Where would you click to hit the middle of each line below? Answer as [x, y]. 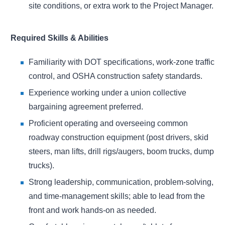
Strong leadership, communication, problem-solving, [121, 182]
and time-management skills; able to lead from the [117, 196]
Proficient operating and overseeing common [108, 124]
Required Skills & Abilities [60, 38]
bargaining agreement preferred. [86, 107]
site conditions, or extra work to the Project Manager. [121, 6]
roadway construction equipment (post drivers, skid [119, 138]
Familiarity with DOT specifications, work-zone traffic [122, 62]
